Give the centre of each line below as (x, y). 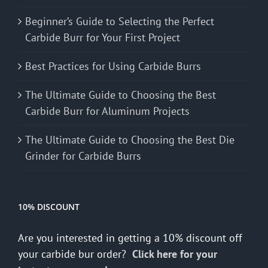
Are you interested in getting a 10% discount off (130, 238)
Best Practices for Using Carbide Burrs (113, 66)
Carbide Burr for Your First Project (103, 38)
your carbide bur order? (75, 254)
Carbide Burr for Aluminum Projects (107, 111)
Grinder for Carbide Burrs (83, 156)
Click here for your (175, 254)
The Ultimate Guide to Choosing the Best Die (130, 140)
